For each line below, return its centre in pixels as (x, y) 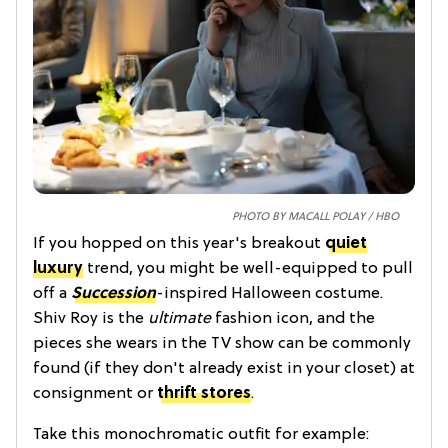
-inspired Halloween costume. (269, 293)
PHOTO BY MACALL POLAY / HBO (315, 216)
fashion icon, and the (295, 318)
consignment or (95, 393)
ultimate (181, 318)
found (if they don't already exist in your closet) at (224, 368)
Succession (113, 293)
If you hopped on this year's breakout (179, 243)
